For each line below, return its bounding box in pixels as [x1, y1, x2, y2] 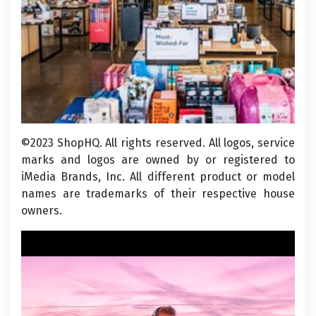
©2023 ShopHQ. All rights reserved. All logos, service [21, 136, 295, 150]
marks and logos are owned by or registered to [21, 153, 295, 166]
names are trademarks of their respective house [21, 187, 295, 200]
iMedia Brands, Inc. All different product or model [21, 170, 295, 183]
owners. [21, 204, 62, 217]
